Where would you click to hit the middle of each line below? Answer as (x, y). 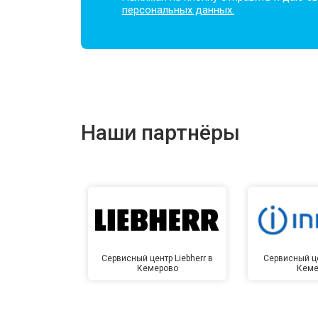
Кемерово (157, 268)
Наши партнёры (160, 132)
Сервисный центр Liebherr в (158, 258)
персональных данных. (178, 10)
